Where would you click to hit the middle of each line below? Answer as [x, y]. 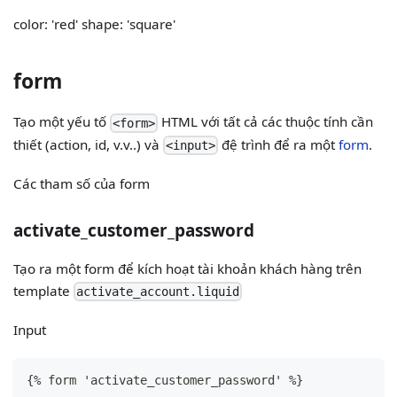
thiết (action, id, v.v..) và [89, 144]
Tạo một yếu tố [62, 122]
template [44, 290]
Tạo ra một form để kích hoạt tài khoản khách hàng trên [188, 268]
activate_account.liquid [158, 292]
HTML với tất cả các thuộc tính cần [266, 122]
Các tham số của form [82, 184]
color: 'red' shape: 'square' [95, 24]
